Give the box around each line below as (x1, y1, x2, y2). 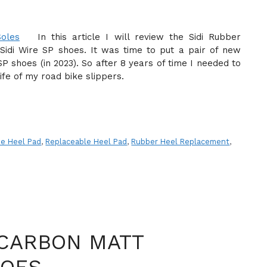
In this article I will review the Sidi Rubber (38, 32, 241, 43)
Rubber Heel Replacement (131, 137, 230, 147)
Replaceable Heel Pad (45, 137, 128, 147)
